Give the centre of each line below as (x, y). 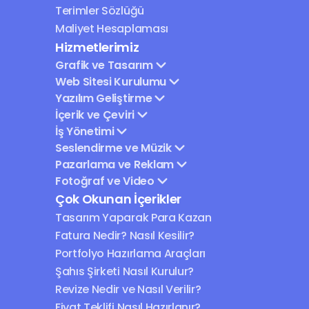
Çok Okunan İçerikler (118, 199)
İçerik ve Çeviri (95, 115)
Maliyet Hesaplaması (112, 29)
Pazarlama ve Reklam (114, 165)
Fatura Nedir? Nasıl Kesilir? (125, 236)
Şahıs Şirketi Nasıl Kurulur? (125, 271)
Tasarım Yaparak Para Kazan (133, 218)
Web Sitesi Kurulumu (111, 82)
